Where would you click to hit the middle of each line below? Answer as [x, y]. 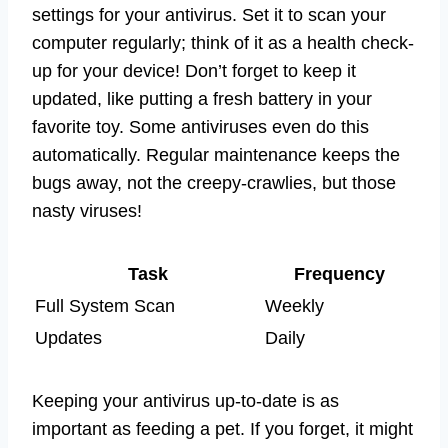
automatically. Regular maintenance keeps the [216, 154]
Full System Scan [105, 305]
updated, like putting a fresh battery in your [202, 98]
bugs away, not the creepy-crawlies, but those [214, 182]
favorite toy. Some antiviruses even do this [200, 126]
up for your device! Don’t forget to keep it [194, 70]
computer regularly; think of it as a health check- [223, 42]
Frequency [339, 273]
